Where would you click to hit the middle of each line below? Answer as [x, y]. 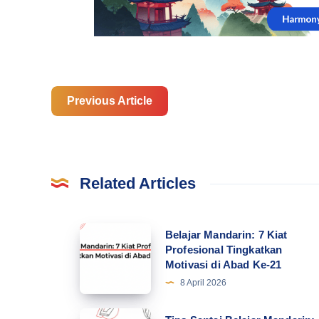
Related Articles [138, 184]
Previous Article [110, 101]
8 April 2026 [203, 282]
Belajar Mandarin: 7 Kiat [226, 234]
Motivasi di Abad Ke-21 [224, 264]
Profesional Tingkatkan [224, 249]
